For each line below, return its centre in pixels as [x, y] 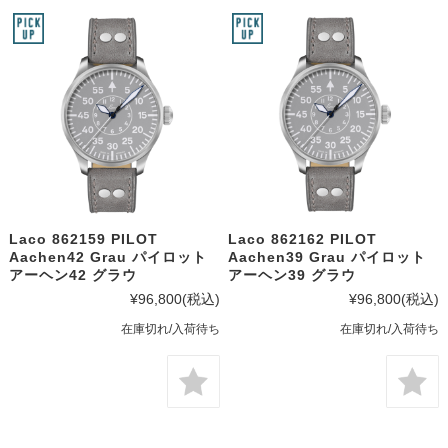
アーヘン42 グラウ [72, 275]
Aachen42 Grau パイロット [107, 257]
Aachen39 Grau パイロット [327, 257]
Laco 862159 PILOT [83, 239]
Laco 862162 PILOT [303, 239]
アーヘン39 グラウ [292, 275]
